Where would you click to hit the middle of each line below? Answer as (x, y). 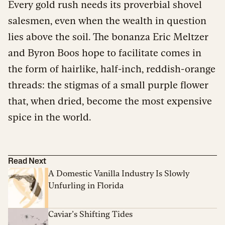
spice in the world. (49, 117)
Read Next (27, 161)
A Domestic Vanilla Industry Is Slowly (119, 173)
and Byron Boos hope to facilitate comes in (105, 52)
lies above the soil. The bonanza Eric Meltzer (108, 36)
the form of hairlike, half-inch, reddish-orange (112, 69)
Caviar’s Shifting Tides (90, 214)
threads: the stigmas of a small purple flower (108, 85)
